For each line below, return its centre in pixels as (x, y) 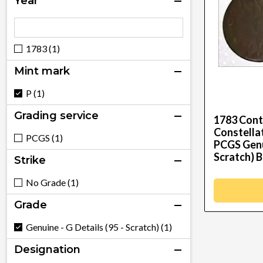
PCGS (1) (44, 138)
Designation (47, 249)
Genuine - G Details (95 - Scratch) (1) (99, 227)
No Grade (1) (52, 182)
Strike (30, 160)
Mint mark (42, 71)
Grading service (56, 116)
